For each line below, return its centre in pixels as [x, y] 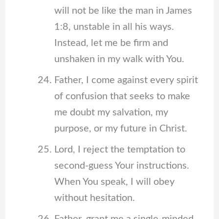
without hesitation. [94, 198]
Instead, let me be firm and [111, 43]
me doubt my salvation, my [111, 113]
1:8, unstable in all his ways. [114, 27]
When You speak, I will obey [114, 182]
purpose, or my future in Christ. [120, 129]
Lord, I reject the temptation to [120, 150]
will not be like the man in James [123, 11]
